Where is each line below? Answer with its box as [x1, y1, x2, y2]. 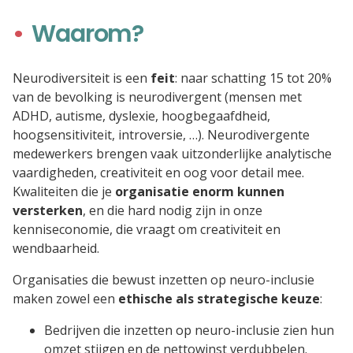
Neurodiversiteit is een [13, 69, 150, 87]
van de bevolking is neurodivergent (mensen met [13, 88, 302, 106]
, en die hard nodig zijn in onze [83, 202, 262, 220]
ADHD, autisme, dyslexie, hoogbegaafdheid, [13, 107, 270, 125]
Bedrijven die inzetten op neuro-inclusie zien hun [44, 321, 334, 340]
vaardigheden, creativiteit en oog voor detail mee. [13, 164, 304, 182]
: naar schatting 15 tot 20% [175, 69, 332, 87]
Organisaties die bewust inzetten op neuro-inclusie [13, 271, 314, 289]
